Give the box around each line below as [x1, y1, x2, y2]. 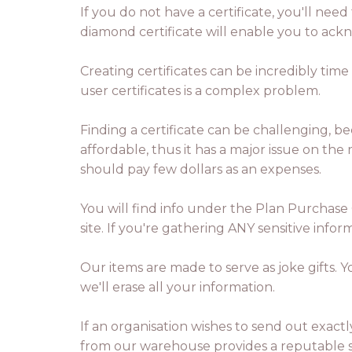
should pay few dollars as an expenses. [80, 162, 321, 177]
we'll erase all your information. [80, 280, 275, 295]
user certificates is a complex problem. [80, 83, 321, 98]
